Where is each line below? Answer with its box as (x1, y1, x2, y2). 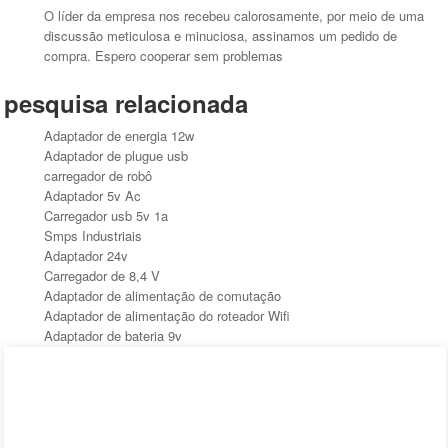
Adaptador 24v (44, 246, 129, 266)
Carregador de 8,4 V (44, 266, 161, 286)
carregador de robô (44, 166, 153, 186)
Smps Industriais (44, 226, 143, 246)
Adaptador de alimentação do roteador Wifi (44, 306, 291, 326)
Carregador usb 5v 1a (44, 206, 169, 226)
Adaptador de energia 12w (44, 126, 195, 146)
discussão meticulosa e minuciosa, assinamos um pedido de (44, 26, 398, 46)
